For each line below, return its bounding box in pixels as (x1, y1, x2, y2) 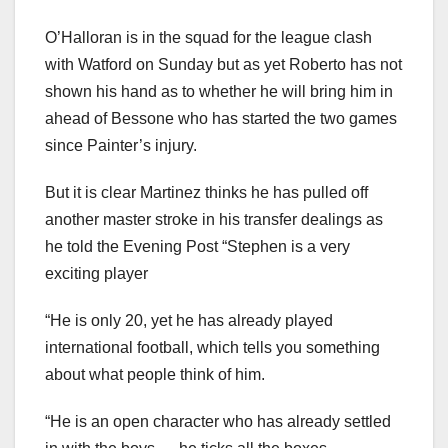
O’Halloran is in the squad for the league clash (45, 29, 372, 47)
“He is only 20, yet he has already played (45, 312, 333, 330)
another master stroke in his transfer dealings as (45, 211, 383, 229)
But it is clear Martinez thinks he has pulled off (45, 184, 368, 202)
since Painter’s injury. (45, 137, 197, 155)
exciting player (45, 265, 148, 283)
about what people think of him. (45, 366, 265, 384)
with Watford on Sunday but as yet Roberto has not (45, 56, 402, 74)
